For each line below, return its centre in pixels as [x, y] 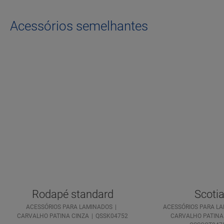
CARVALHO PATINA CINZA [53, 216]
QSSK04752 [112, 216]
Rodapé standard [72, 194]
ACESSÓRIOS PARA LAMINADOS [69, 207]
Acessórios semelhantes [79, 26]
